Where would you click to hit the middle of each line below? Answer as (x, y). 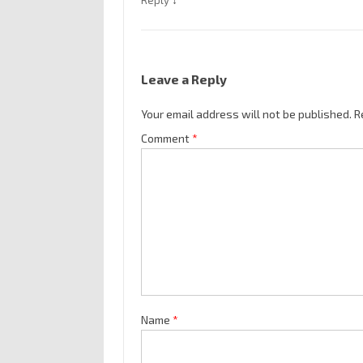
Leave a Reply (184, 79)
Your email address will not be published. (246, 114)
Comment (166, 139)
